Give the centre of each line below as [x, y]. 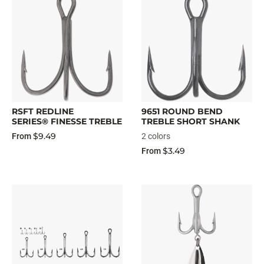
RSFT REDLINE [43, 111]
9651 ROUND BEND [182, 111]
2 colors [156, 136]
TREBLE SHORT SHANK [191, 121]
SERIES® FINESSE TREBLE [67, 121]
